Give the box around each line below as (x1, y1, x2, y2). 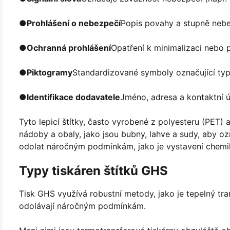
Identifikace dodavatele (27, 91, 120, 102)
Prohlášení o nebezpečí (27, 17, 121, 28)
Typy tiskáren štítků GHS (19, 163, 168, 178)
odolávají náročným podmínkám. (19, 200, 146, 211)
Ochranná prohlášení (27, 42, 111, 53)
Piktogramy (27, 67, 72, 78)
